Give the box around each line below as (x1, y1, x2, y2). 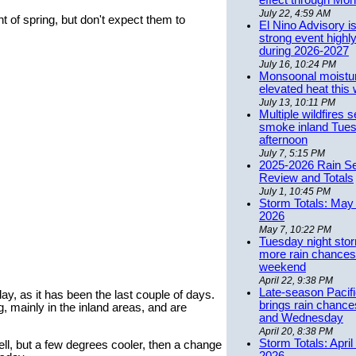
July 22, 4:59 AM (259, 8, 331, 20)
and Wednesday (259, 311, 343, 325)
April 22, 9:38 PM (259, 275, 333, 287)
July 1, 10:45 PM (259, 186, 331, 198)
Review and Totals (259, 172, 354, 185)
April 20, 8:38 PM (259, 326, 333, 338)
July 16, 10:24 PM (259, 59, 336, 71)
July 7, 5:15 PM (259, 148, 325, 160)
